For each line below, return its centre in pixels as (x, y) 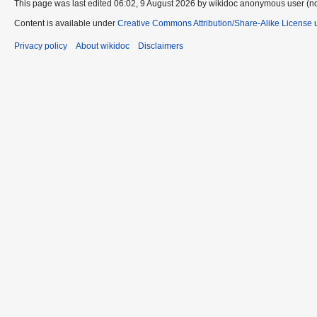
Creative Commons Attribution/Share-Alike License (215, 23)
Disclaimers (161, 46)
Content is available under (66, 23)
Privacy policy (41, 46)
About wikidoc (103, 46)
